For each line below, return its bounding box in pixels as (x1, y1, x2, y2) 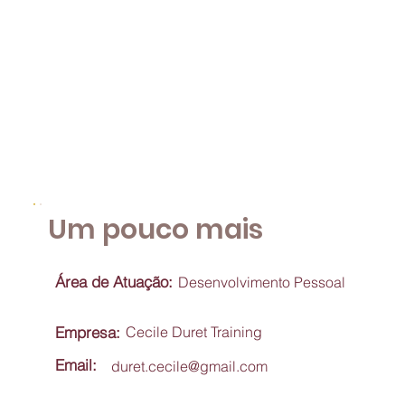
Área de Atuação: (55, 272, 173, 291)
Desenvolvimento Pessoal (178, 273, 345, 291)
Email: (55, 355, 97, 374)
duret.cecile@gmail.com (111, 357, 268, 375)
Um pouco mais (48, 211, 269, 249)
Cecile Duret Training (126, 323, 262, 341)
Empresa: (55, 323, 120, 342)
